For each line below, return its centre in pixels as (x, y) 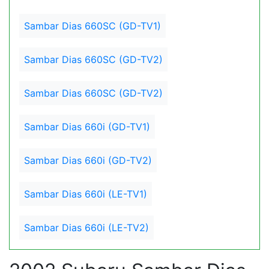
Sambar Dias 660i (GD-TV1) (87, 127)
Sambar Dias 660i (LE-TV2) (86, 228)
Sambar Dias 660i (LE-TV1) (86, 194)
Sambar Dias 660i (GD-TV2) (88, 160)
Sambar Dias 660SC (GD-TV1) (92, 26)
